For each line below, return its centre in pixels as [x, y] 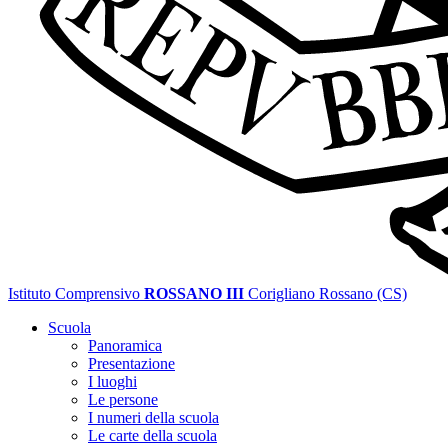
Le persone [123, 399]
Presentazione [131, 363]
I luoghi [112, 381]
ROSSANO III [194, 293]
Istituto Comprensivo [74, 293]
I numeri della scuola [153, 417]
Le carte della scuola [152, 435]
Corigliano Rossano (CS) [327, 293]
